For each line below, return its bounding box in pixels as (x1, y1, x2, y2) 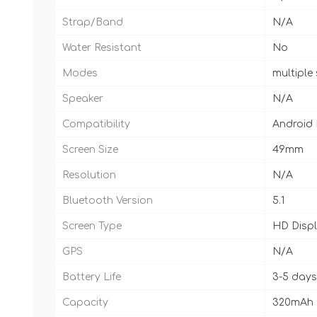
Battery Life (62, 272, 121, 283)
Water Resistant (62, 42, 142, 54)
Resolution (62, 170, 116, 181)
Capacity (62, 297, 108, 309)
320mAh (272, 297, 313, 309)
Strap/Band (62, 17, 123, 28)
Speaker (62, 93, 103, 105)
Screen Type (62, 221, 122, 232)
